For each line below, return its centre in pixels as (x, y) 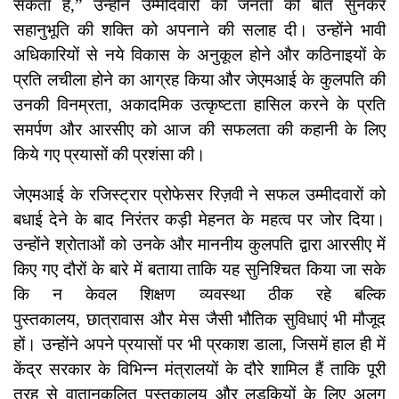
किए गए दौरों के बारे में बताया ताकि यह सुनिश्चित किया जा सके (199, 270)
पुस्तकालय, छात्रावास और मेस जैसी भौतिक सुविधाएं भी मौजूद (199, 320)
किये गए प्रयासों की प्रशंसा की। (110, 155)
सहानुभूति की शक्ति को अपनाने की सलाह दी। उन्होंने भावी (199, 30)
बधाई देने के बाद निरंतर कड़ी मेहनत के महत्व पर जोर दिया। (199, 220)
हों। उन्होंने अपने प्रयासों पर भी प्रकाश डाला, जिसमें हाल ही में (199, 345)
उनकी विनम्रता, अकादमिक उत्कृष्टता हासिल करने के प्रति (199, 105)
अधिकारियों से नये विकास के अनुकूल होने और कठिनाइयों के (199, 55)
